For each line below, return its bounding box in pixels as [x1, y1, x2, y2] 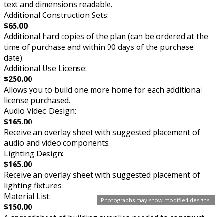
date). [4, 52, 24, 63]
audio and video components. [4, 137, 110, 148]
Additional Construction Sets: [4, 9, 108, 20]
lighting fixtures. [4, 180, 63, 191]
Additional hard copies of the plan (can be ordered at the [4, 31, 208, 42]
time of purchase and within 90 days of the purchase [4, 41, 194, 52]
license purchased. [4, 94, 70, 106]
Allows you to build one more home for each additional [4, 84, 202, 95]
